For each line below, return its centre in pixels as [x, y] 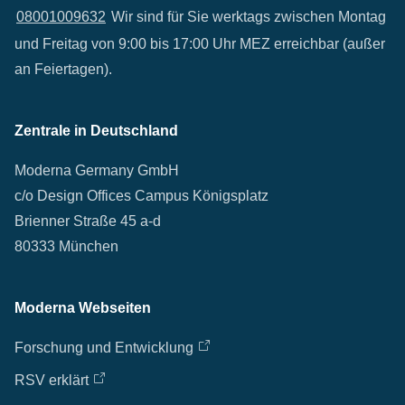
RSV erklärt [52, 380]
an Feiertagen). [63, 69]
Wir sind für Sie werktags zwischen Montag [247, 17]
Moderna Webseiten [83, 308]
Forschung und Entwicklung [104, 348]
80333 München [66, 246]
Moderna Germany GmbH [97, 170]
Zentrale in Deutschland [96, 131]
